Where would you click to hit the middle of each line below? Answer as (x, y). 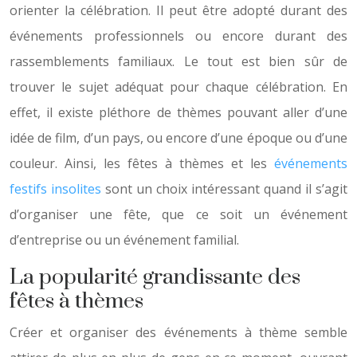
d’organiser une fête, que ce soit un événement (178, 214)
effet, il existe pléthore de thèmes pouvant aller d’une (178, 112)
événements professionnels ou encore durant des (178, 36)
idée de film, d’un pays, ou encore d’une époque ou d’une (178, 138)
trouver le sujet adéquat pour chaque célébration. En (178, 87)
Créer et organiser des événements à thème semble (178, 332)
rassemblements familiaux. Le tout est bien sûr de (178, 61)
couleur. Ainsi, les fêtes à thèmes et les (142, 163)
